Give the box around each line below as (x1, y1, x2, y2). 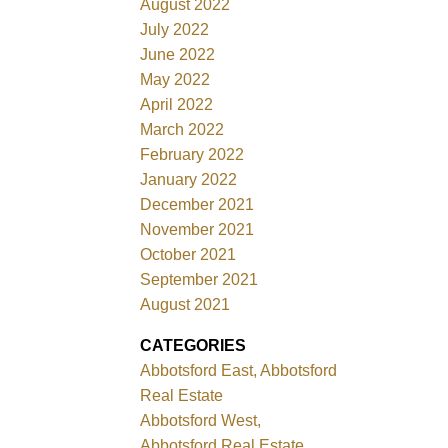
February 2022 (140, 145, 245, 163)
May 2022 (140, 70, 211, 88)
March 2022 (140, 120, 225, 138)
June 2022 (140, 45, 216, 63)
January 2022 (140, 170, 238, 188)
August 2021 (140, 295, 231, 313)
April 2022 (140, 95, 214, 113)
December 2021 (140, 195, 255, 213)
